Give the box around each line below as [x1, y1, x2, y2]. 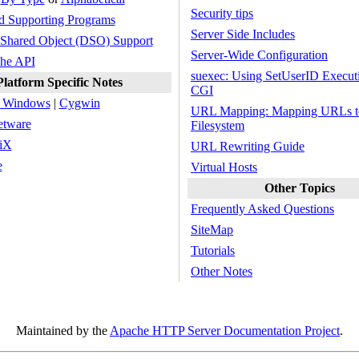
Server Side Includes [191, 27, 295, 41]
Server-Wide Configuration [191, 48, 328, 62]
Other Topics [264, 181, 335, 195]
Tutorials [191, 244, 235, 257]
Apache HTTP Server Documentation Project [110, 324, 340, 337]
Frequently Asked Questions [191, 202, 334, 216]
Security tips [191, 6, 253, 20]
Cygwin [58, 96, 100, 110]
